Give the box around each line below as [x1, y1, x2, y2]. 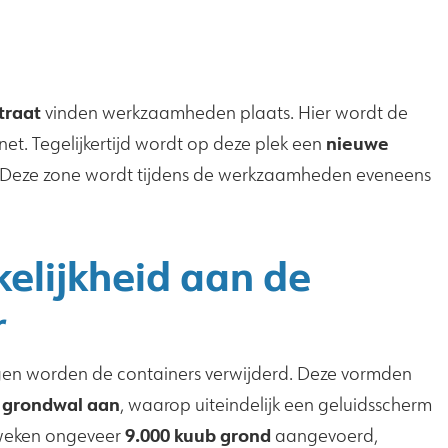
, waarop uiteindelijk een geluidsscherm [120, 393, 432, 417]
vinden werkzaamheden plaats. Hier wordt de [41, 101, 408, 125]
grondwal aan [2, 392, 120, 417]
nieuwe [326, 131, 389, 156]
